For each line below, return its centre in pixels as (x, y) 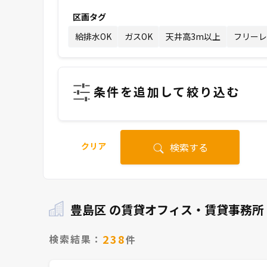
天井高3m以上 (193, 36)
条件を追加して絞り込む (167, 91)
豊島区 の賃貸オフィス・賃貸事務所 (167, 209)
